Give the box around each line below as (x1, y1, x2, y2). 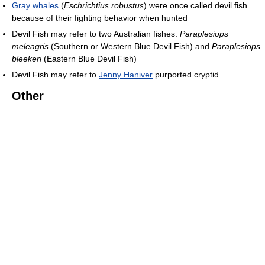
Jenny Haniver (99, 69, 153, 79)
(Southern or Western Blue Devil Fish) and (49, 41, 212, 51)
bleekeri (12, 53, 41, 63)
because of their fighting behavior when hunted (12, 12, 188, 22)
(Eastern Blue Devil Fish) (41, 53, 137, 63)
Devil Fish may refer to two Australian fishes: (12, 28, 180, 38)
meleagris (12, 41, 49, 51)
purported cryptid (153, 69, 219, 79)
